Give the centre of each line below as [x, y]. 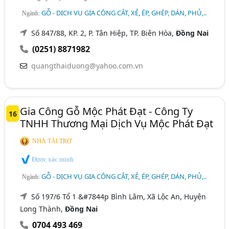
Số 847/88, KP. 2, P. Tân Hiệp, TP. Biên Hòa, [104, 33]
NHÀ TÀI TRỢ [52, 141]
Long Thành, [43, 209]
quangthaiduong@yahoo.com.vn [87, 66]
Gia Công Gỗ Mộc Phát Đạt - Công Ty [107, 111]
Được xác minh [52, 159]
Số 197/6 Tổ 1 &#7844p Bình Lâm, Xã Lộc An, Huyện [119, 196]
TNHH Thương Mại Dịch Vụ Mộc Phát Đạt [117, 124]
